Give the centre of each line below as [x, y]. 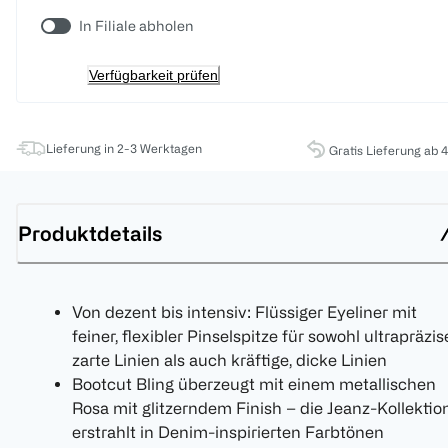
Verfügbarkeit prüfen [153, 75]
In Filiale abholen [136, 26]
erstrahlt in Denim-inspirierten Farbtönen [228, 432]
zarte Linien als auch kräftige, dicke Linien [229, 360]
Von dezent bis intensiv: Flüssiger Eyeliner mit [244, 312]
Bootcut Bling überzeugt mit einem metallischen [254, 384]
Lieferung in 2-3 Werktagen [124, 148]
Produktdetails [90, 233]
